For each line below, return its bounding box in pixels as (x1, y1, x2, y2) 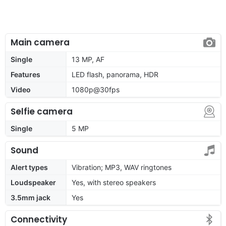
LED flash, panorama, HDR (72, 70, 158, 79)
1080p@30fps (72, 85, 120, 94)
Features (11, 70, 40, 79)
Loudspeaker (11, 178, 56, 187)
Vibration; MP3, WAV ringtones (72, 162, 172, 172)
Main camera (11, 36, 70, 48)
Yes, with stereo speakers (72, 178, 156, 187)
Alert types (11, 162, 48, 172)
